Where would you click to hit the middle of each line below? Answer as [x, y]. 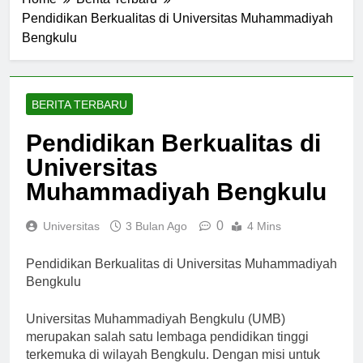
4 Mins [264, 240]
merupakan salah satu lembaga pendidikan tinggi [167, 351]
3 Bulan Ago [156, 240]
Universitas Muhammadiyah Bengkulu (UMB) [156, 333]
